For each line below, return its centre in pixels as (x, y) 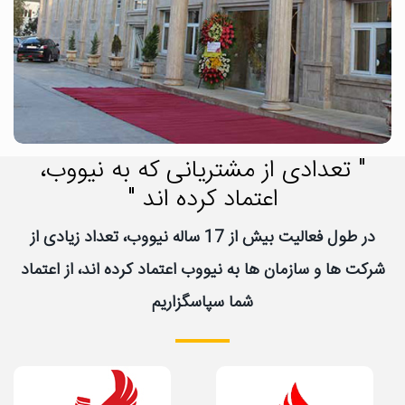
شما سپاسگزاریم (202, 302)
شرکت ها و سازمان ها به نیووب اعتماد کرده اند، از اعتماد (202, 270)
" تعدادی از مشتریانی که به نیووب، (202, 170)
